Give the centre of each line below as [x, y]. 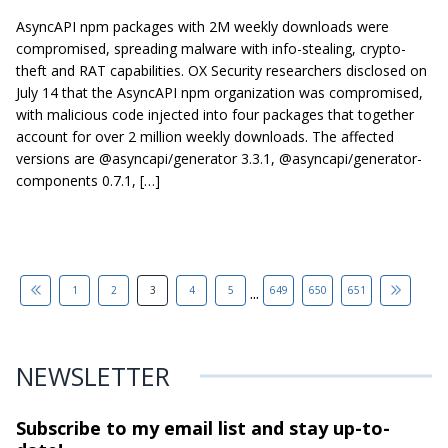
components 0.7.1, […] [88, 180]
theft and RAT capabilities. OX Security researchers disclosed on [221, 70]
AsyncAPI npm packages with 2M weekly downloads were [202, 26]
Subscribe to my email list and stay [172, 427]
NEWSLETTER [93, 375]
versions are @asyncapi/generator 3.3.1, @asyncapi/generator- [219, 158]
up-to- [359, 427]
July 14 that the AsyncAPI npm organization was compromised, [219, 92]
